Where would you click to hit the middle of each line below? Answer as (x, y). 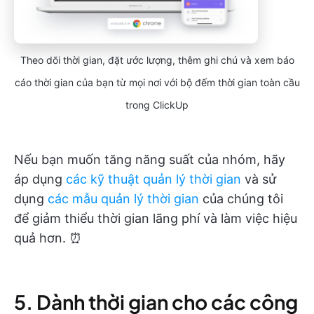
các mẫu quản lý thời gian (123, 199)
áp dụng (40, 179)
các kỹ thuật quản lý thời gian (153, 179)
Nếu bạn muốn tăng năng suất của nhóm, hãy (150, 159)
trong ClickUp (157, 105)
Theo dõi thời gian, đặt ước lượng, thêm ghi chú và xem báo (157, 60)
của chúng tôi (241, 199)
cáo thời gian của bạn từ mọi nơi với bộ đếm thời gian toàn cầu (157, 82)
